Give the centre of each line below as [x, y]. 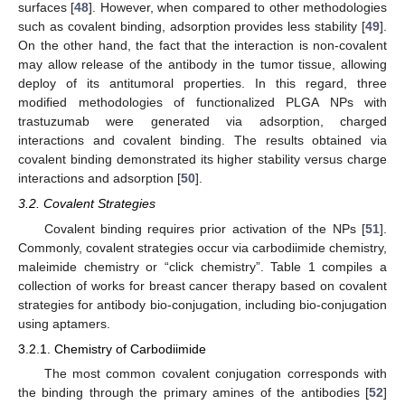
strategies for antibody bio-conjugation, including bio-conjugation [202, 304]
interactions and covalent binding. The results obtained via [202, 140]
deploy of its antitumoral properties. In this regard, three [202, 83]
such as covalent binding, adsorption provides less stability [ [192, 26]
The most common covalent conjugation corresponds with [215, 374]
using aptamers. [64, 323]
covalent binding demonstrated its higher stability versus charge [202, 159]
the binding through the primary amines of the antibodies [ [193, 393]
